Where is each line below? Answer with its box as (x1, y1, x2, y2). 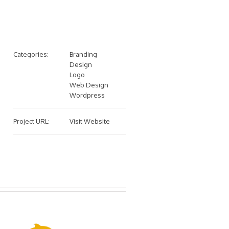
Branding (70, 50, 97, 58)
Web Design (70, 81, 108, 89)
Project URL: (13, 117, 50, 125)
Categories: (13, 50, 49, 58)
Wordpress (70, 91, 105, 99)
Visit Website (70, 117, 110, 125)
